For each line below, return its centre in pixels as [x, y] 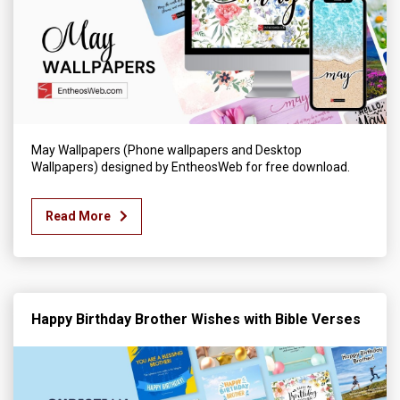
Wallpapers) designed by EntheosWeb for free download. [191, 167]
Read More [78, 216]
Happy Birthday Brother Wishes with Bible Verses [196, 319]
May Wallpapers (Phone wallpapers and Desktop [167, 150]
